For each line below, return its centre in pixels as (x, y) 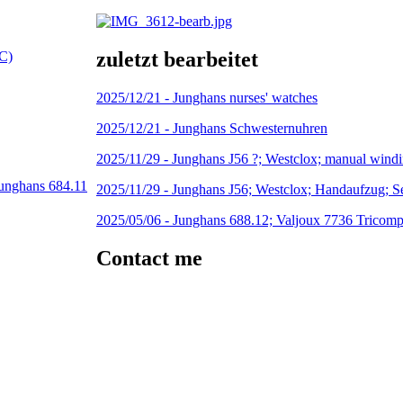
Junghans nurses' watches (245, 98)
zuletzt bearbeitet (177, 60)
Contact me (149, 259)
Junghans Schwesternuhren (250, 129)
